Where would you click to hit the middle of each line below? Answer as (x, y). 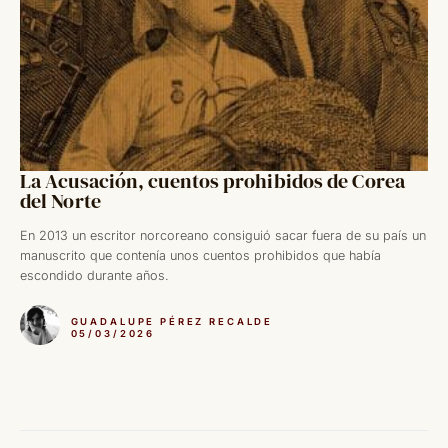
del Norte (60, 201)
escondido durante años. (94, 276)
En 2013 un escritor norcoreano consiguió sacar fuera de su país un (223, 236)
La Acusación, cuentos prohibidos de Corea (212, 181)
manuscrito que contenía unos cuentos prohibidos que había (200, 256)
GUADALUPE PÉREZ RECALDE (172, 321)
